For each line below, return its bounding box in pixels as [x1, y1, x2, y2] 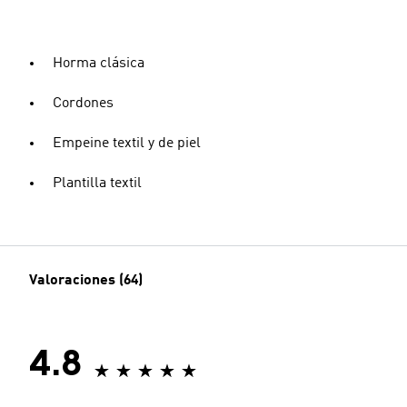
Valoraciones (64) [29, 273, 143, 288]
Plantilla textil [53, 176, 142, 191]
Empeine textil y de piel [53, 136, 201, 151]
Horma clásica [53, 56, 144, 71]
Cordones [53, 96, 114, 111]
